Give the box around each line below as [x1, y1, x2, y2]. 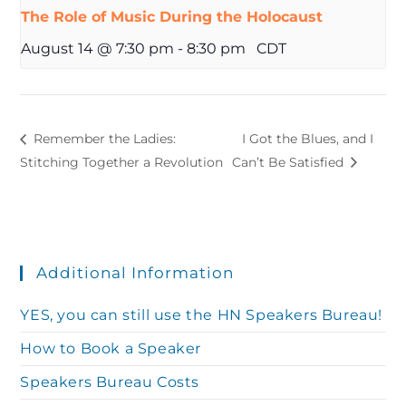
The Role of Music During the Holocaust [21, 8, 324, 26]
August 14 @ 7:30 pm [21, 39, 175, 58]
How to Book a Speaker [20, 339, 202, 357]
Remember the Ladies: [30, 130, 177, 148]
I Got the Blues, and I [242, 130, 374, 148]
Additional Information [36, 263, 235, 282]
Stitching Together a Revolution [20, 154, 224, 171]
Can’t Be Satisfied [232, 154, 348, 171]
